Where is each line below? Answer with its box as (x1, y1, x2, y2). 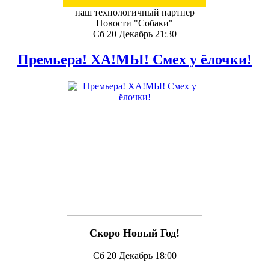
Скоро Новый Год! (89, 226, 180, 239)
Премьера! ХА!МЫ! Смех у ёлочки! (17, 51, 252, 67)
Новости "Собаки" (96, 18, 173, 28)
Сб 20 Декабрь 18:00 (92, 250, 177, 261)
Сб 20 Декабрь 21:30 (92, 29, 177, 39)
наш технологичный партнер (74, 7, 195, 17)
